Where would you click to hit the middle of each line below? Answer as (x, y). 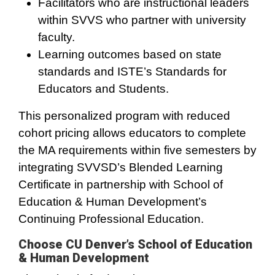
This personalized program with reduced (124, 116)
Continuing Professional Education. (111, 219)
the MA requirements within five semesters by (137, 150)
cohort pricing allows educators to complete (132, 133)
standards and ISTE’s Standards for (132, 72)
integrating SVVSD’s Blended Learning (121, 167)
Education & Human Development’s (113, 202)
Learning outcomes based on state (130, 54)
